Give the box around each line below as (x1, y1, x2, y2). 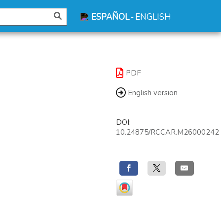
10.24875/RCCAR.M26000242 (115, 127, 219, 137)
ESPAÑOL (91, 11, 129, 23)
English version (125, 88, 178, 98)
